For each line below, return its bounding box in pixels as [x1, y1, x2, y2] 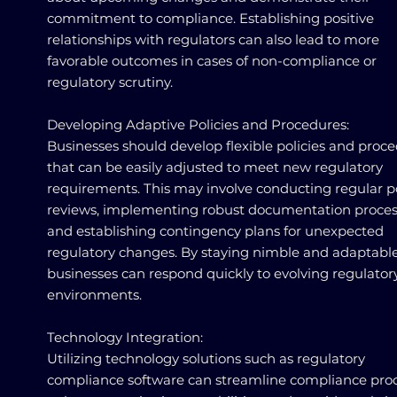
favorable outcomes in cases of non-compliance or [47, 52, 377, 69]
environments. [47, 286, 142, 303]
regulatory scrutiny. [47, 74, 173, 90]
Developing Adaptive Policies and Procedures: [47, 116, 349, 133]
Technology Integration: [47, 329, 203, 346]
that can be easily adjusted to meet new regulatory [47, 159, 383, 175]
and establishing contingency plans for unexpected [47, 222, 384, 239]
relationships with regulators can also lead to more [47, 31, 379, 48]
